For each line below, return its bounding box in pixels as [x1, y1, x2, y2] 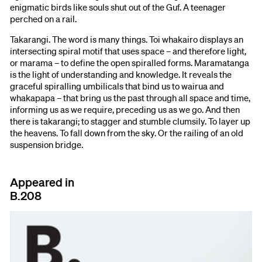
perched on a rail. [10, 13, 77, 25]
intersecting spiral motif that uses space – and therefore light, [10, 45, 247, 57]
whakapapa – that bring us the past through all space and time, [10, 92, 251, 104]
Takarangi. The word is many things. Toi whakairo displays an [10, 33, 244, 46]
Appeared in [10, 175, 75, 189]
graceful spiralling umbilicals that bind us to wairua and [10, 80, 225, 92]
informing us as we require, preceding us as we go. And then [10, 104, 240, 116]
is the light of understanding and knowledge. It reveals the [10, 68, 232, 81]
